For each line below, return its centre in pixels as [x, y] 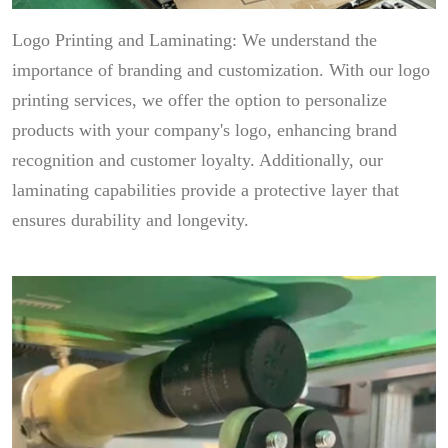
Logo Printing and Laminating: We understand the [194, 40]
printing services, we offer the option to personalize [199, 100]
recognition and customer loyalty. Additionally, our [197, 160]
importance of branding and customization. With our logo [221, 70]
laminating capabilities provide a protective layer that [205, 190]
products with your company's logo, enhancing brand [204, 130]
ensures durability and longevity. [130, 220]
